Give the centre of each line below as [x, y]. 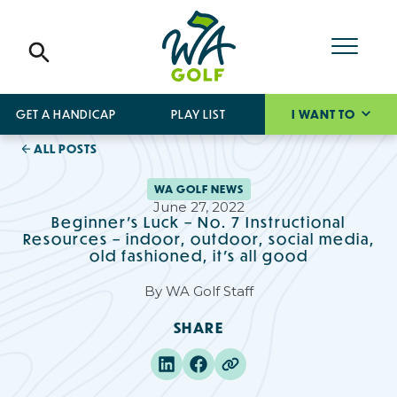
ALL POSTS [66, 148]
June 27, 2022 [198, 206]
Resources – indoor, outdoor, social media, [198, 238]
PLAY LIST [198, 114]
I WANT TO [324, 114]
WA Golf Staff [209, 291]
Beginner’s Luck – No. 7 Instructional [198, 222]
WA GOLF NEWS [198, 189]
